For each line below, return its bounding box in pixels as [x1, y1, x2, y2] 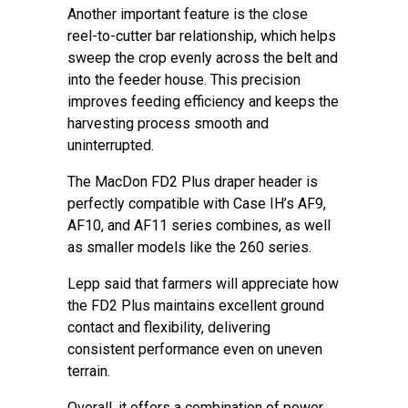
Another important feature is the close [67, 5, 308, 23]
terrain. [67, 362, 117, 380]
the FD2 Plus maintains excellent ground [67, 297, 324, 314]
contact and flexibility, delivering [67, 319, 270, 336]
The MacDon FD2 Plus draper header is [67, 173, 318, 190]
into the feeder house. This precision [67, 71, 301, 88]
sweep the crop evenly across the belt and [67, 49, 338, 66]
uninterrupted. [67, 137, 158, 154]
